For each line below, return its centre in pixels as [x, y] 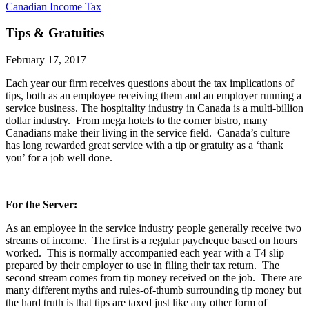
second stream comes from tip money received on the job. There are [154, 278]
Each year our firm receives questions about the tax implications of [150, 83]
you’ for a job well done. [59, 158]
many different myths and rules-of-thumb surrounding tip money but [153, 290]
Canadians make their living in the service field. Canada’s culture [148, 133]
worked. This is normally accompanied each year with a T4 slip [145, 253]
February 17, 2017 [46, 60]
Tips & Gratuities [55, 33]
